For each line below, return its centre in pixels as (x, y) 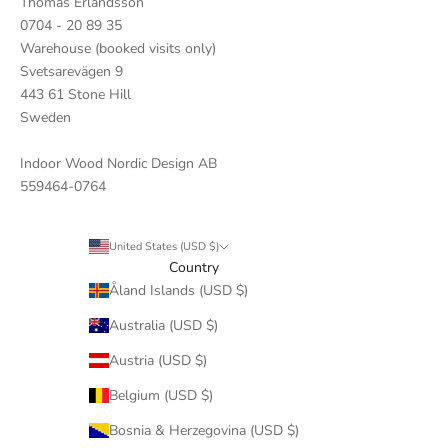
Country (193, 267)
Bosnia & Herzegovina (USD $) (203, 430)
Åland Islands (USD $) (178, 290)
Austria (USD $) (157, 360)
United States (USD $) (163, 246)
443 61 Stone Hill (75, 94)
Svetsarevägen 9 (71, 71)
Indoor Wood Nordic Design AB (118, 163)
